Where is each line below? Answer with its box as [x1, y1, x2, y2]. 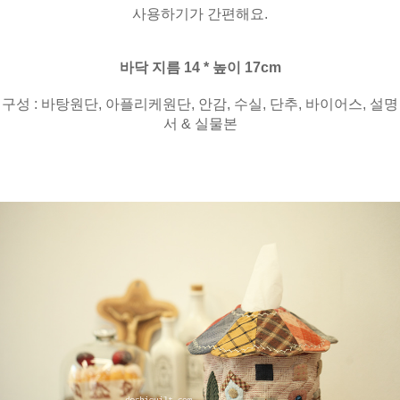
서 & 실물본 [162, 116, 237, 132]
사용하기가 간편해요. [132, 6, 268, 22]
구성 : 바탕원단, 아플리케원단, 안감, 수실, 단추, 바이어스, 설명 [2, 96, 398, 112]
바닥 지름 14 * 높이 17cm [119, 60, 281, 76]
